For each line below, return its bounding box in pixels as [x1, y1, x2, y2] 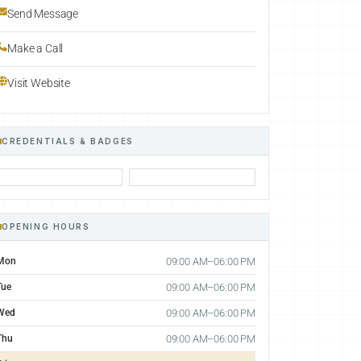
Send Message [7, 7, 79, 21]
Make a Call [7, 42, 64, 56]
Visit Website [7, 76, 70, 89]
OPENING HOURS [2, 221, 90, 231]
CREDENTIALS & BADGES [2, 135, 134, 146]
